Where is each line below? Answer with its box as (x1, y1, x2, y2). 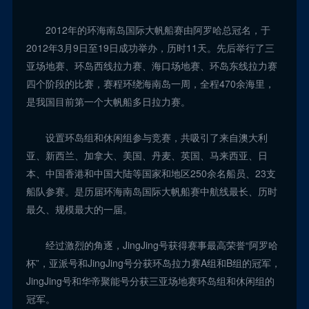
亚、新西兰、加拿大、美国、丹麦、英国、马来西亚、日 (26, 148, 268, 162)
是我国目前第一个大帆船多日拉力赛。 (26, 94, 190, 108)
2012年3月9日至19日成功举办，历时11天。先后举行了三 (26, 40, 275, 54)
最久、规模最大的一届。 (26, 201, 132, 216)
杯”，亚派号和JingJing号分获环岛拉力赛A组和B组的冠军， (26, 255, 281, 270)
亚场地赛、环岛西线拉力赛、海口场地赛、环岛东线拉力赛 (26, 58, 277, 72)
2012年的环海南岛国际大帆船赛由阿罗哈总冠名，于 (26, 22, 270, 37)
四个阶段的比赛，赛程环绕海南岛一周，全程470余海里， (26, 76, 275, 90)
